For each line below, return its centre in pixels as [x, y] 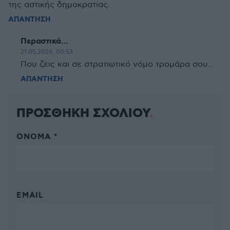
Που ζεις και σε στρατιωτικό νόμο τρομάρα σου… [118, 64]
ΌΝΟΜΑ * [37, 137]
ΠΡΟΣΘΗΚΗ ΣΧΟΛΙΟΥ [83, 113]
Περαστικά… [44, 41]
